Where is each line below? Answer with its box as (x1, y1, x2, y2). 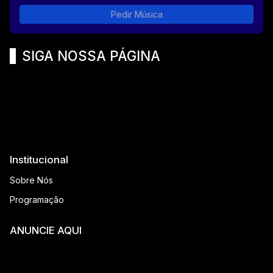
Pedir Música (110, 9, 163, 19)
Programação (10, 194, 64, 205)
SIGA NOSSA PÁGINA (22, 47, 160, 64)
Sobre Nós (10, 174, 53, 185)
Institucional (10, 153, 68, 166)
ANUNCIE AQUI (10, 224, 82, 236)
